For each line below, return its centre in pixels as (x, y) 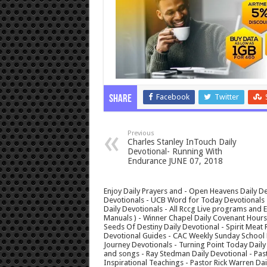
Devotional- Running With (175, 152)
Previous (141, 133)
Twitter (226, 97)
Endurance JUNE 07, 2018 (175, 161)
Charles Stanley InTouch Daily (182, 142)
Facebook (173, 97)
